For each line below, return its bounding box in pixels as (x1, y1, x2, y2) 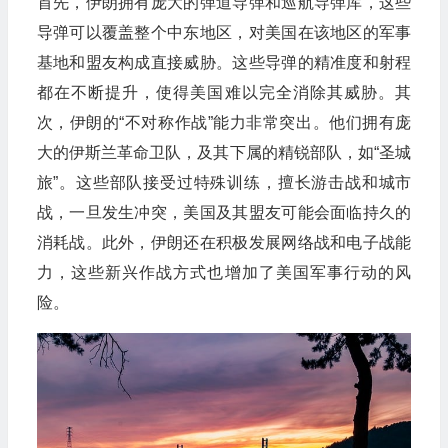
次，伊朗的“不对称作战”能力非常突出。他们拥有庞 (36, 113, 412, 131)
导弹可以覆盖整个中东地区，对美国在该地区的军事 (36, 23, 412, 41)
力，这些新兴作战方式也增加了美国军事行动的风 (36, 263, 412, 281)
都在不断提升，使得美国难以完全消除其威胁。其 (36, 83, 412, 101)
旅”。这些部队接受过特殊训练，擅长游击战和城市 (36, 173, 412, 191)
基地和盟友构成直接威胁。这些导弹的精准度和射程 (36, 53, 412, 71)
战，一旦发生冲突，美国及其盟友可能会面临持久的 (36, 203, 412, 221)
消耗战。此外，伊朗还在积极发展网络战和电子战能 (36, 233, 412, 251)
